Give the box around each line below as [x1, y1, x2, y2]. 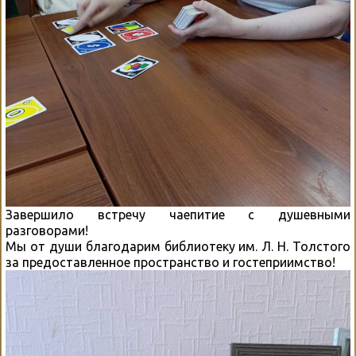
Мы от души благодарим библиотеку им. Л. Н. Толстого [6, 238, 350, 253]
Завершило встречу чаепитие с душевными [6, 207, 350, 222]
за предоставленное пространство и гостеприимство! [6, 254, 335, 269]
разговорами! [6, 222, 88, 238]
